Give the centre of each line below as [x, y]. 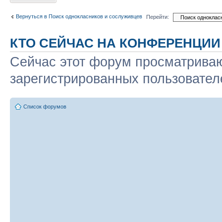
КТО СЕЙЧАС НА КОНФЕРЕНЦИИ [115, 43]
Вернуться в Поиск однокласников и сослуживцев [79, 16]
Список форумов [45, 106]
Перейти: [158, 17]
